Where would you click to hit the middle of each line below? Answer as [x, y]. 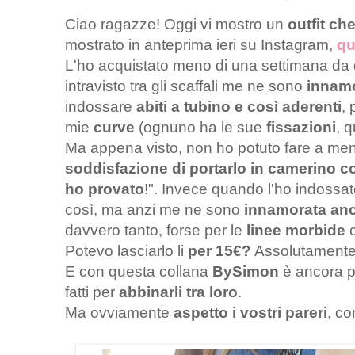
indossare [101, 107]
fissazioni [301, 128]
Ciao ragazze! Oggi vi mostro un [176, 25]
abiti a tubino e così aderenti [239, 107]
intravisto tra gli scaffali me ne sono [186, 86]
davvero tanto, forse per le [156, 231]
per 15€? [219, 251]
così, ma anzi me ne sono [155, 210]
